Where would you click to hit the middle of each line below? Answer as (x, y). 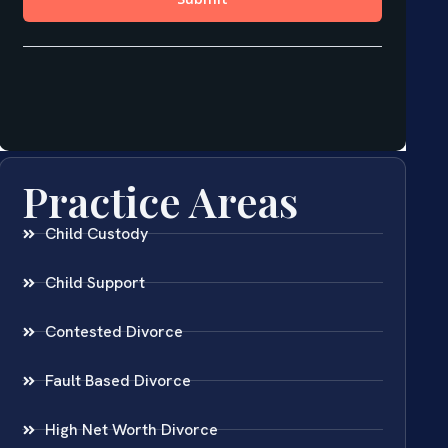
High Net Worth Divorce (131, 429)
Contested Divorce (113, 331)
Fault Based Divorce (117, 380)
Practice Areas (160, 200)
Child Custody (96, 233)
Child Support (94, 282)
